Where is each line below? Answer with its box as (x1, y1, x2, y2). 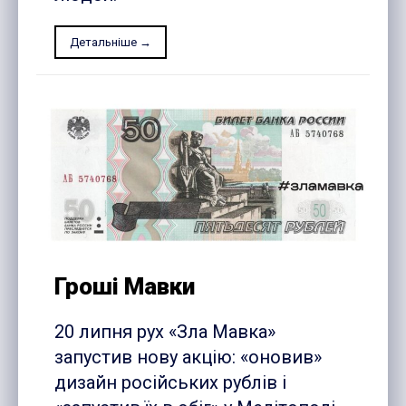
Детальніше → (70, 35, 151, 50)
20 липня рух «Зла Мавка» (54, 321, 275, 343)
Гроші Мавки (54, 273, 195, 301)
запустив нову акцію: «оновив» (54, 346, 322, 369)
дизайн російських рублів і (54, 372, 286, 394)
